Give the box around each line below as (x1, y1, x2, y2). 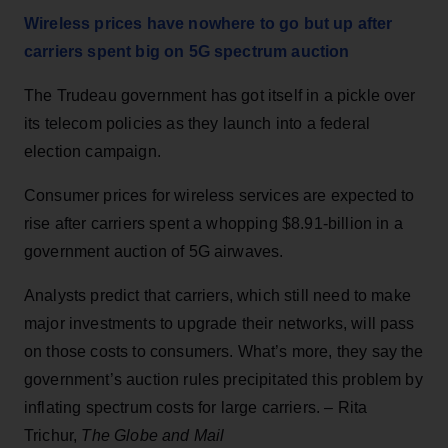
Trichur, (24, 426, 82, 444)
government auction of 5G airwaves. (24, 242, 284, 260)
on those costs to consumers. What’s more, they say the (24, 342, 424, 360)
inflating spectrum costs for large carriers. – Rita (24, 398, 368, 416)
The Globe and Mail (81, 426, 225, 444)
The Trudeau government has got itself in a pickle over (24, 86, 416, 104)
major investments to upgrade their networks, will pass (24, 314, 415, 332)
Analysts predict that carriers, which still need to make (24, 286, 411, 304)
